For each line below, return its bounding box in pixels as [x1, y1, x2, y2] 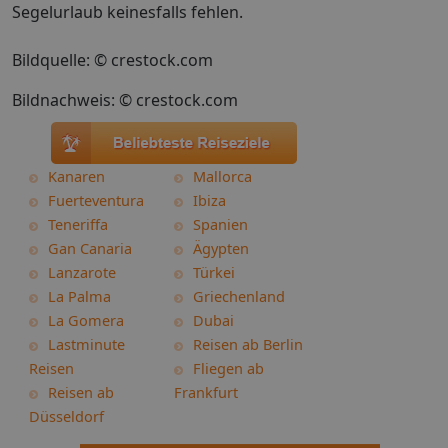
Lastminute [48, 334, 125, 354]
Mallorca [193, 166, 252, 186]
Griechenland [193, 286, 285, 306]
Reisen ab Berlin [193, 334, 303, 354]
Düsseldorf [29, 406, 104, 426]
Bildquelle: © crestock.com [12, 49, 213, 71]
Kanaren [48, 166, 105, 186]
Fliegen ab [193, 358, 264, 378]
